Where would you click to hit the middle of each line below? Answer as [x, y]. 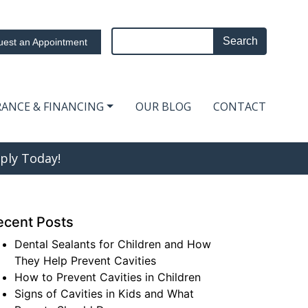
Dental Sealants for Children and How [113, 244]
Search [284, 35]
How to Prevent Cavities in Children [108, 277]
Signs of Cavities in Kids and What [104, 294]
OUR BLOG [163, 107]
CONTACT [240, 107]
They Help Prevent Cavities [86, 261]
